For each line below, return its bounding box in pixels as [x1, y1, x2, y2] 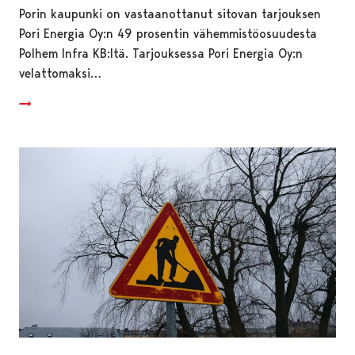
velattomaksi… [19, 65, 101, 81]
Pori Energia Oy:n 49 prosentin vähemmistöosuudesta [19, 25, 317, 41]
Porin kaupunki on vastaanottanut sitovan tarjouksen [19, 6, 321, 21]
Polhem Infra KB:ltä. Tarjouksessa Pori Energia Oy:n [19, 45, 303, 61]
